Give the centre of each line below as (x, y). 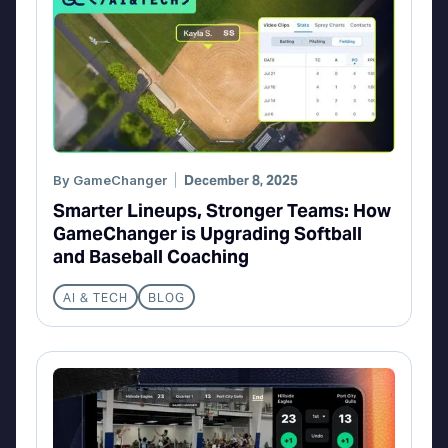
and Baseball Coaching (151, 257)
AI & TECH (95, 298)
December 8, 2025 (241, 181)
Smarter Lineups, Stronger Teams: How (222, 211)
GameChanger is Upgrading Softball (207, 234)
